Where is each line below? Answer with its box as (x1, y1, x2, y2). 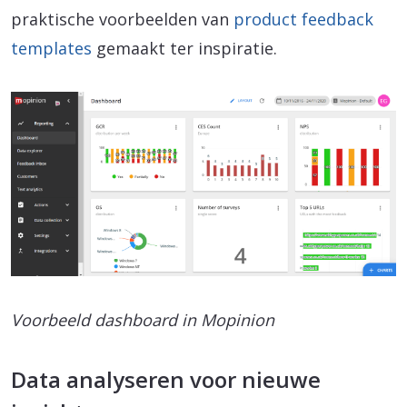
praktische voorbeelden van (11, 7, 233, 30)
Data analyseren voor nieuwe (11, 364, 321, 395)
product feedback (233, 7, 373, 30)
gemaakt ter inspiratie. (92, 36, 277, 59)
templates (11, 36, 92, 59)
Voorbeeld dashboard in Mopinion (11, 309, 274, 332)
